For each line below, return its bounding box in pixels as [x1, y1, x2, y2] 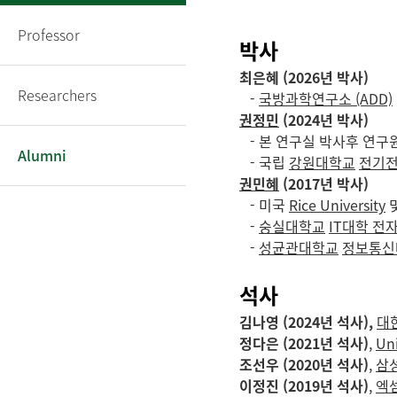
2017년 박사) [288, 173, 369, 194]
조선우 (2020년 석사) [239, 354, 369, 375]
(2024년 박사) [279, 109, 369, 130]
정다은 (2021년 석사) [239, 332, 369, 354]
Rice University [289, 194, 385, 215]
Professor [18, 24, 80, 45]
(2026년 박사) [279, 66, 369, 88]
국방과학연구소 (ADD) [259, 88, 393, 109]
